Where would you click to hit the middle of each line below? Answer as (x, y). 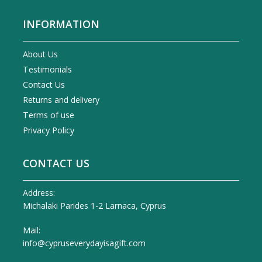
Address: (39, 193)
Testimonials (47, 69)
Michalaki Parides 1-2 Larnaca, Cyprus (94, 206)
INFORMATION (61, 24)
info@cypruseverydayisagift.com (84, 243)
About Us (40, 54)
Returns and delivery (61, 100)
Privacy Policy (49, 130)
